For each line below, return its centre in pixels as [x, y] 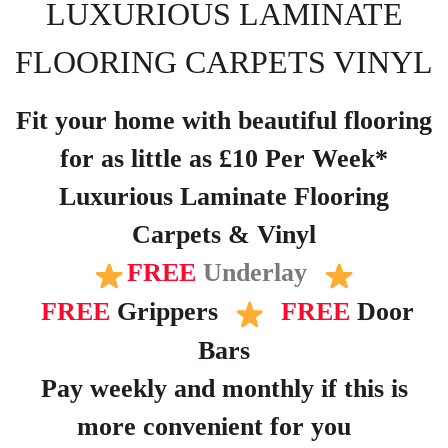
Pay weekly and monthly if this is [224, 389]
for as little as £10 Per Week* [224, 159]
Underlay [258, 273]
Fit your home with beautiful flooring [224, 121]
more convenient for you [214, 427]
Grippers [167, 312]
